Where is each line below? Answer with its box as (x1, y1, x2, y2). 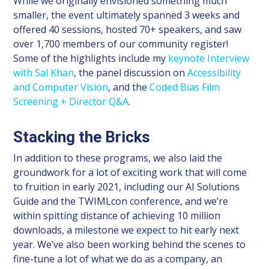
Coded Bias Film (150, 80, 220, 94)
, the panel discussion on (74, 65, 188, 79)
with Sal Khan (13, 65, 74, 79)
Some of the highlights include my (13, 51, 169, 65)
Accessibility (187, 65, 241, 79)
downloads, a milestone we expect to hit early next (13, 223, 240, 237)
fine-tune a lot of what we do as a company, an (13, 252, 223, 265)
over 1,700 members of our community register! (13, 37, 229, 50)
